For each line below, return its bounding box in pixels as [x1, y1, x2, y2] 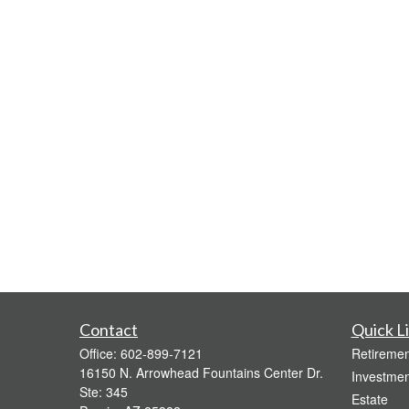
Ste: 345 [79, 383, 128, 401]
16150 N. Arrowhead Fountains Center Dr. [79, 363, 323, 382]
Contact [79, 320, 138, 340]
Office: [79, 344, 121, 362]
